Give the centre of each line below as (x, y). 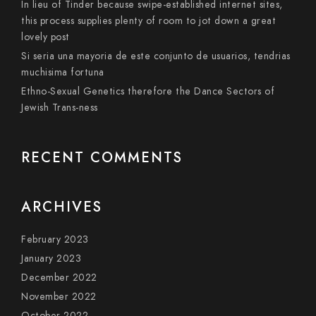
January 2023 (51, 259)
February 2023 (55, 239)
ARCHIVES (62, 207)
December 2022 (59, 278)
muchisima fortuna (63, 72)
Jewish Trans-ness (60, 108)
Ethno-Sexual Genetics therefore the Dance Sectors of (148, 91)
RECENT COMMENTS (102, 157)
